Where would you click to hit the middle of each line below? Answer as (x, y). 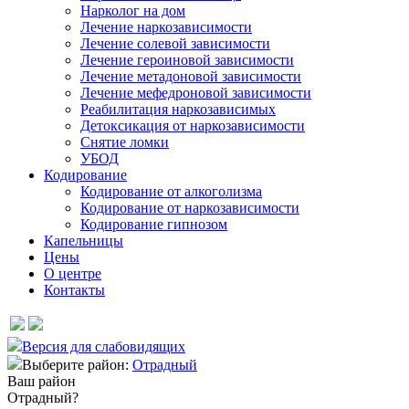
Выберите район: (77, 365)
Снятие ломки (125, 142)
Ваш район (42, 381)
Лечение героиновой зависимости (187, 60)
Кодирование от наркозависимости (190, 208)
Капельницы (84, 241)
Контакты (74, 290)
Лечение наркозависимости (166, 27)
